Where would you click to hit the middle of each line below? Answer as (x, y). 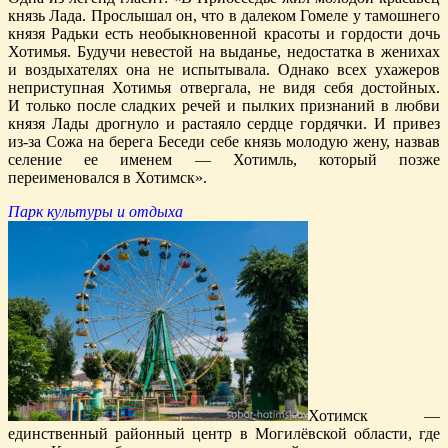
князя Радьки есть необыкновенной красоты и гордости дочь (224, 33)
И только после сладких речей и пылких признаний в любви (224, 105)
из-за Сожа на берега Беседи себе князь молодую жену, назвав (224, 141)
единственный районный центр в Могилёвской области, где (224, 433)
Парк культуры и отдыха (95, 211)
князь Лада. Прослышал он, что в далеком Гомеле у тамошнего (224, 15)
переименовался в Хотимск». (107, 177)
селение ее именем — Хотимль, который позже (224, 159)
